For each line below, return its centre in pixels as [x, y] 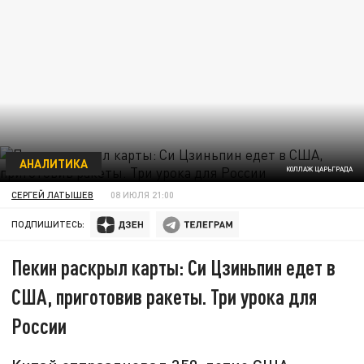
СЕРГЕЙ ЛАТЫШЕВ [53, 194]
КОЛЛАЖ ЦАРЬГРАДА [319, 169]
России [39, 326]
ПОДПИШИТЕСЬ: [48, 224]
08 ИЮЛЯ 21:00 [143, 194]
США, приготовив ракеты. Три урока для [165, 297]
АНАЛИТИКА [53, 163]
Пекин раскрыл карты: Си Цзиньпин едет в [174, 267]
